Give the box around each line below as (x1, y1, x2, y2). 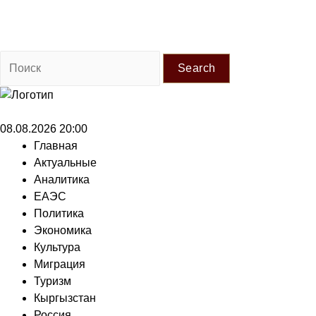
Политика (34, 207, 84, 219)
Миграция (34, 257, 85, 270)
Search (178, 62, 216, 74)
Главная (34, 139, 78, 152)
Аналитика (34, 173, 90, 186)
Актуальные (34, 156, 97, 169)
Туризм (34, 274, 71, 287)
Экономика (34, 224, 92, 236)
